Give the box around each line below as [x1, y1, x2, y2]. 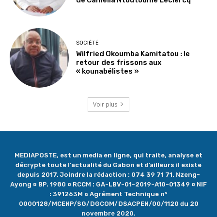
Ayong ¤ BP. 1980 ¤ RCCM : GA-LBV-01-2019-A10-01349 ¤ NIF [10, 180, 207, 188]
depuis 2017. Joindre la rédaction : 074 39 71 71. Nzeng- [17, 170, 200, 178]
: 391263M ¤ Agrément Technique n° [49, 190, 168, 198]
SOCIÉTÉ [76, 39, 99, 46]
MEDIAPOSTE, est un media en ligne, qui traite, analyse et [15, 151, 202, 159]
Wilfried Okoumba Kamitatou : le [76, 49, 190, 58]
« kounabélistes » [76, 66, 139, 76]
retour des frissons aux [76, 58, 162, 67]
